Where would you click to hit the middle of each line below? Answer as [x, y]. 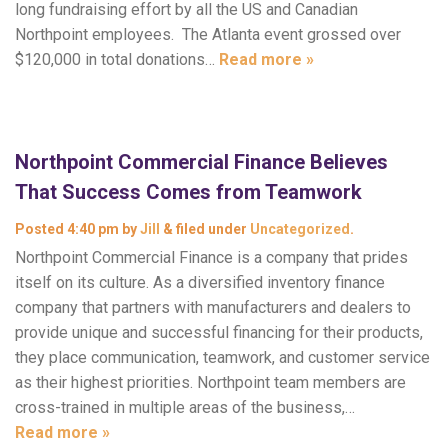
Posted [41, 229]
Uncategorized [300, 229]
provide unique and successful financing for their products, [219, 332]
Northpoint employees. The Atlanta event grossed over [208, 34]
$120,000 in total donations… [117, 59]
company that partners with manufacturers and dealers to [213, 307]
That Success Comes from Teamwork [188, 192]
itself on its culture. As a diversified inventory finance [200, 282]
